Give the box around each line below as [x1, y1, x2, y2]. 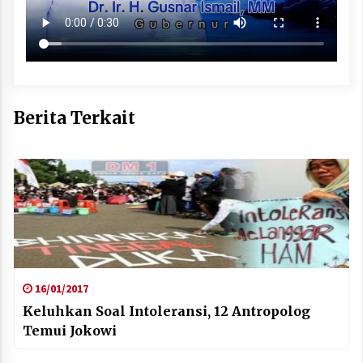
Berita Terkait [14, 106, 135, 129]
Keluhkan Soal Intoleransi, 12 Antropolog [23, 302, 310, 319]
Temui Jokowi [23, 322, 117, 339]
